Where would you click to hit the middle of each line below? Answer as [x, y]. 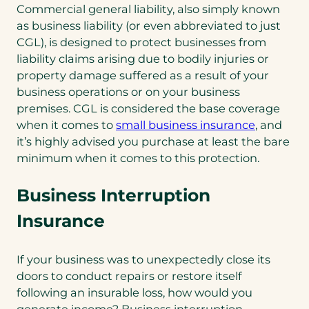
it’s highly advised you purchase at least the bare [153, 141]
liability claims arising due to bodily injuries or [143, 58]
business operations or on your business [128, 91]
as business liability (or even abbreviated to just [149, 25]
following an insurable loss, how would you [134, 293]
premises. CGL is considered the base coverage [148, 108]
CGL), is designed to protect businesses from [141, 42]
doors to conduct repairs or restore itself [129, 276]
